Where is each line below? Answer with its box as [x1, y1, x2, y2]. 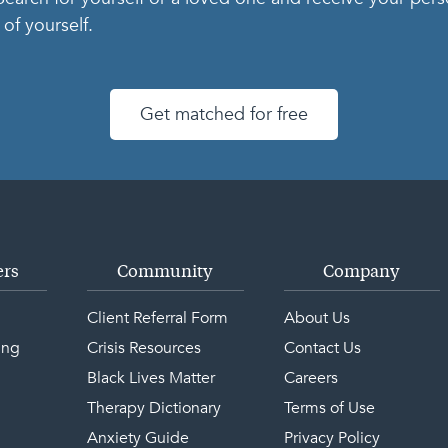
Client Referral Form [86, 307, 228, 329]
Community [117, 264, 214, 281]
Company [323, 264, 401, 281]
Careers [283, 367, 338, 389]
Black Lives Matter [86, 367, 215, 389]
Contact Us [283, 337, 361, 359]
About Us [283, 307, 350, 329]
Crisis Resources [86, 337, 201, 359]
